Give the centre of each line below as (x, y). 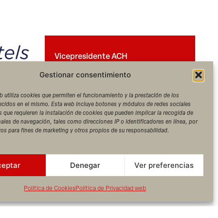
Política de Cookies (50, 188)
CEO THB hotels (83, 93)
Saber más (81, 109)
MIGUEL (78, 69)
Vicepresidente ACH (91, 56)
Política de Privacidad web (111, 188)
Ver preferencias (164, 165)
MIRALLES (85, 81)
